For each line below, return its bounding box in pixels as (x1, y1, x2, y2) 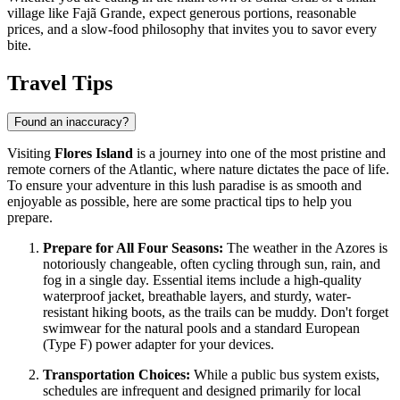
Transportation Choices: (43, 367, 190, 383)
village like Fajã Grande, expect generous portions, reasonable (7, 4, 356, 21)
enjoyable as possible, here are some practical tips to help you (7, 194, 352, 210)
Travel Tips (7, 71, 112, 95)
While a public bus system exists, (190, 367, 379, 383)
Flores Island (54, 146, 133, 162)
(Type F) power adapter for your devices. (43, 337, 274, 353)
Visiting (7, 146, 54, 162)
